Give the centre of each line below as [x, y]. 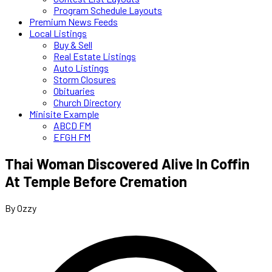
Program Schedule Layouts [108, 10]
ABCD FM [72, 125]
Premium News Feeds [73, 22]
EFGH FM [72, 137]
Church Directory [87, 102]
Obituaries [74, 91]
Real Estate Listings [95, 56]
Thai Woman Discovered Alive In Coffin [127, 163]
